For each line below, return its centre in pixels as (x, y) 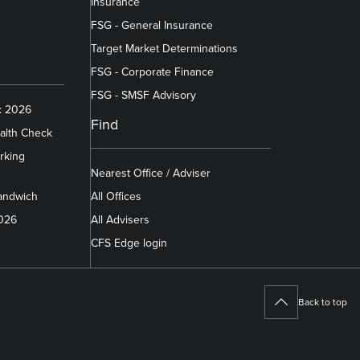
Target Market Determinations (164, 48)
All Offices (116, 196)
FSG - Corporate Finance (152, 71)
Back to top (323, 301)
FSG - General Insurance (151, 25)
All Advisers (120, 219)
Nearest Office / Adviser (150, 172)
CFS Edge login (129, 242)
